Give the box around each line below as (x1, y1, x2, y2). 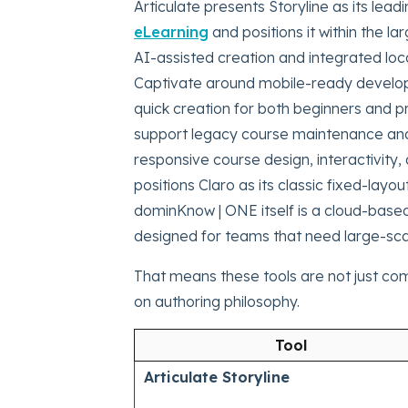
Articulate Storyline (144, 368, 290, 387)
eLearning (134, 23, 209, 42)
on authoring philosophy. (134, 292, 300, 311)
